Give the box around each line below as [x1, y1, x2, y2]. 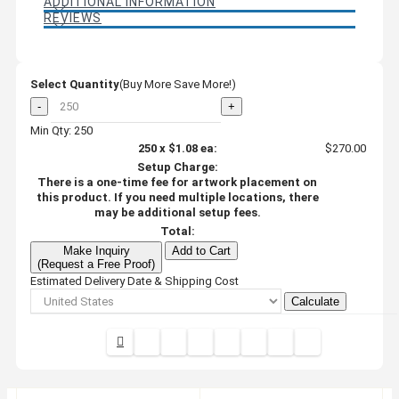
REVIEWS [44, 10, 102, 25]
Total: [159, 224, 195, 238]
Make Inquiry [62, 243, 130, 257]
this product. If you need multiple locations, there [36, 190, 319, 204]
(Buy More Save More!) [119, 77, 236, 91]
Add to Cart [172, 243, 231, 257]
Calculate [291, 294, 339, 308]
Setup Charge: [136, 159, 218, 174]
